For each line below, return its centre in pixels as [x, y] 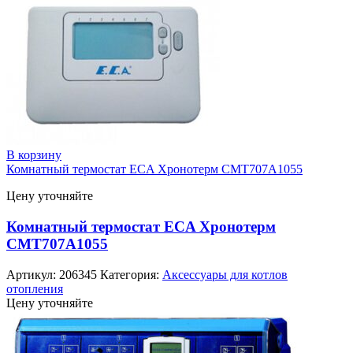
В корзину [34, 155]
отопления [35, 288]
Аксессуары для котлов [225, 274]
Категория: [131, 274]
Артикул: [33, 274]
